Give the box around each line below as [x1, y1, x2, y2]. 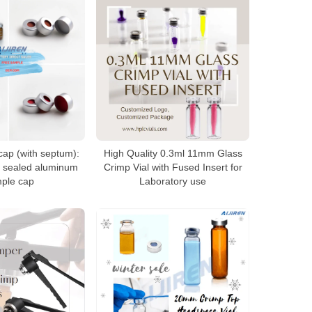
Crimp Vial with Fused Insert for [103, 162, 242, 173]
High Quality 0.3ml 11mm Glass [103, 148, 242, 159]
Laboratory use [139, 175, 206, 187]
